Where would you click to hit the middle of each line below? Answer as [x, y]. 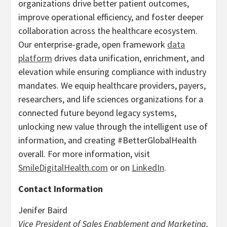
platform [35, 58]
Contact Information [61, 189]
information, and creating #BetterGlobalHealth [107, 140]
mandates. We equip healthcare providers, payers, [112, 86]
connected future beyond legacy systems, [97, 113]
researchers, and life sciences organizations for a [111, 99]
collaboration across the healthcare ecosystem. [108, 31]
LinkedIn [148, 168]
